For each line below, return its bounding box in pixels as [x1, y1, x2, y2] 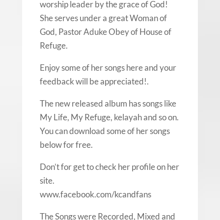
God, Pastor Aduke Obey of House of [39, 26, 171, 37]
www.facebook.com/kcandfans [39, 189, 151, 199]
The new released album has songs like [39, 98, 176, 109]
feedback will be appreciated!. [39, 76, 149, 86]
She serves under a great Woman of [39, 12, 167, 23]
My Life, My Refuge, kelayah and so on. [39, 111, 179, 122]
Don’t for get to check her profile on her [39, 161, 179, 172]
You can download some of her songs [39, 125, 170, 136]
